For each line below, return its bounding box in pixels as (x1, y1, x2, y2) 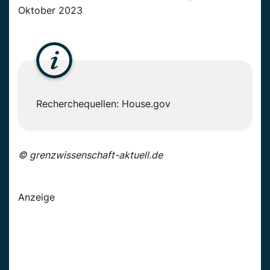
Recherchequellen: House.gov (36, 97, 171, 110)
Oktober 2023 (18, 4, 83, 16)
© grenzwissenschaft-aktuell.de (18, 148, 163, 161)
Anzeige (18, 190, 55, 203)
